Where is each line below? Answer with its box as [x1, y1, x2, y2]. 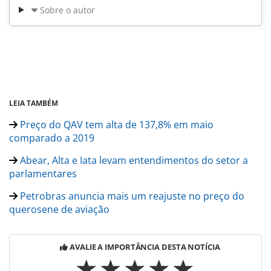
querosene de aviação [9, 202, 109, 216]
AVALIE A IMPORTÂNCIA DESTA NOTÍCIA [70, 241, 220, 252]
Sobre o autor [39, 4, 95, 16]
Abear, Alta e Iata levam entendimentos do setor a [18, 153, 248, 167]
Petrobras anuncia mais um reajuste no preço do [18, 189, 244, 203]
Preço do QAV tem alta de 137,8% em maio [18, 117, 214, 131]
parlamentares [9, 166, 77, 180]
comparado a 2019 [9, 131, 94, 145]
